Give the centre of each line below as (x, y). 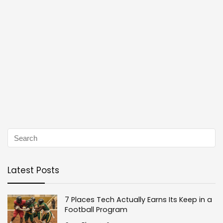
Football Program (96, 210)
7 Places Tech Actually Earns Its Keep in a (138, 200)
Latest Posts (33, 170)
